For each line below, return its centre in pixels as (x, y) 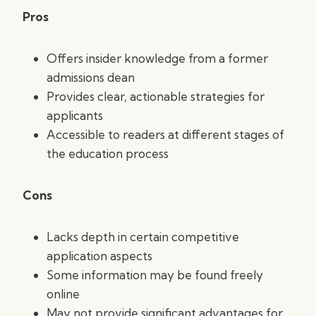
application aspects (99, 256)
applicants (75, 115)
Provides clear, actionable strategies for (156, 96)
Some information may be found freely (155, 275)
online (63, 294)
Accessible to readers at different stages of (165, 134)
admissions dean (91, 77)
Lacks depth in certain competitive (143, 237)
